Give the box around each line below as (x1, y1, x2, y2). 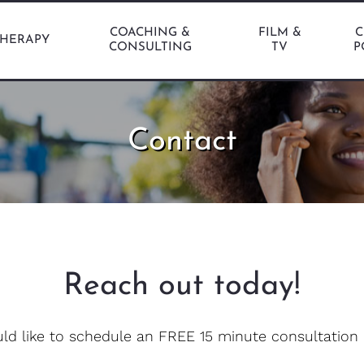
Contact (127, 126, 237, 158)
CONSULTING (108, 41, 192, 54)
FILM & (258, 27, 301, 39)
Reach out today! (63, 271, 301, 302)
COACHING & (110, 27, 191, 39)
